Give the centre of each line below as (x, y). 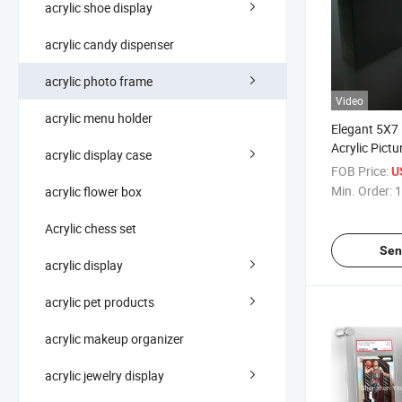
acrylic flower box (93, 191)
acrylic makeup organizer (114, 338)
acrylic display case (98, 154)
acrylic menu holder (99, 118)
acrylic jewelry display (105, 375)
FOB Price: (360, 171)
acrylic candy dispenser (109, 44)
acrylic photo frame (99, 81)
